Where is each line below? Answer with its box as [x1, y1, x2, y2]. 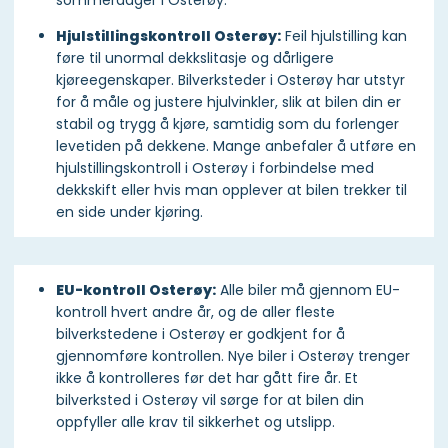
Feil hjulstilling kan [281, 26, 407, 47]
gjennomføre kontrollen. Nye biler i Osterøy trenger [56, 346, 410, 367]
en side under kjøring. [56, 202, 211, 223]
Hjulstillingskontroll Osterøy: [56, 26, 281, 47]
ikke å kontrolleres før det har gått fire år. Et [56, 368, 358, 389]
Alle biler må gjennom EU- [216, 280, 400, 301]
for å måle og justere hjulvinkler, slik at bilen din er [56, 92, 401, 113]
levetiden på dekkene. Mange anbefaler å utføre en [56, 136, 416, 157]
